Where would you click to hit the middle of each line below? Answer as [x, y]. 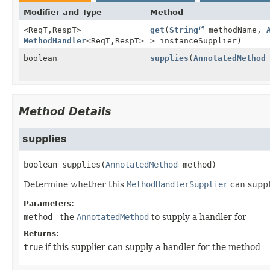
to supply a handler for [198, 217]
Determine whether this [75, 184]
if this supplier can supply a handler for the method [152, 247]
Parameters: [49, 203]
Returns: [41, 234]
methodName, [235, 30]
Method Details [65, 111]
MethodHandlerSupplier [177, 184]
